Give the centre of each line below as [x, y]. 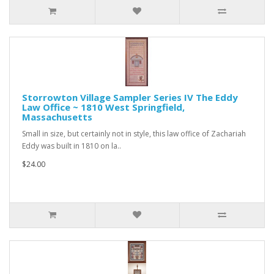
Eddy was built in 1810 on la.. [72, 146]
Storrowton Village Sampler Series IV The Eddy [130, 97]
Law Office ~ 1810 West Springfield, [103, 107]
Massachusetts [57, 117]
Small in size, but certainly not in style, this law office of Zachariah [134, 134]
